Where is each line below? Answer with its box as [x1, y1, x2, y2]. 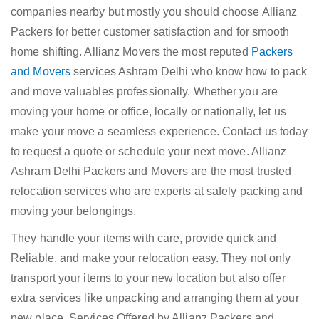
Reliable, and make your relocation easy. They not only [11, 252, 291, 265]
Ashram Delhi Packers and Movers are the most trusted [11, 165, 292, 178]
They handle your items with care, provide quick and [11, 232, 277, 245]
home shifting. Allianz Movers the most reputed [11, 46, 251, 58]
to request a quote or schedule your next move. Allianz [11, 145, 287, 158]
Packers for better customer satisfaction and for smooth [11, 26, 290, 38]
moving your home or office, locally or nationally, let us [11, 105, 286, 118]
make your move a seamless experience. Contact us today [11, 125, 308, 138]
